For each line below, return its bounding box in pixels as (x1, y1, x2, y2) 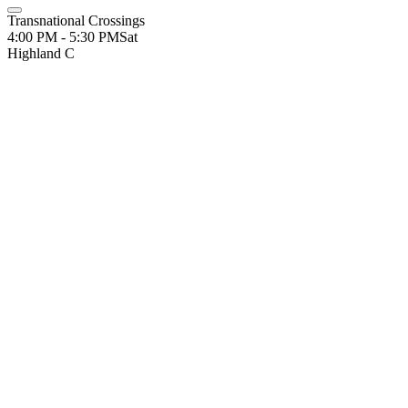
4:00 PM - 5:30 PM (7, 29, 119, 45)
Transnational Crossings (7, 13, 145, 28)
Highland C (7, 46, 75, 61)
